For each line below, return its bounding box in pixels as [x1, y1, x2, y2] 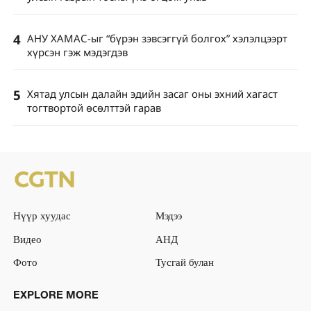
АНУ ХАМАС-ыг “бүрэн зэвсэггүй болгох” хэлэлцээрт [26, 31, 287, 46]
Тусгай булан [155, 255, 214, 269]
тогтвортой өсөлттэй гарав [26, 101, 161, 115]
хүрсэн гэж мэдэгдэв [26, 45, 128, 60]
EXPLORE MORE [12, 288, 99, 301]
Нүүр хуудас [12, 208, 71, 221]
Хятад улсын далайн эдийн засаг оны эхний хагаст [26, 87, 278, 101]
